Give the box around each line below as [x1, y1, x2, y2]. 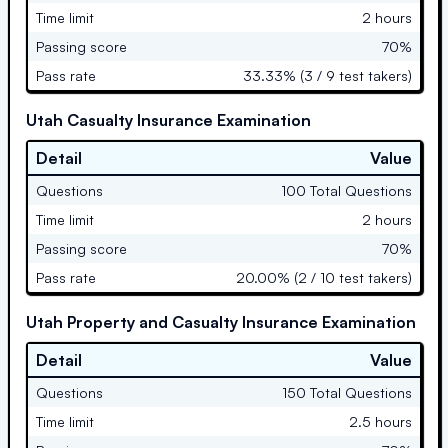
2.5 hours [349, 412, 412, 430]
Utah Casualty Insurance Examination [26, 109, 311, 130]
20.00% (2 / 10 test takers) [236, 268, 412, 286]
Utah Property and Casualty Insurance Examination [26, 311, 416, 332]
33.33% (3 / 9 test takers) [243, 66, 412, 84]
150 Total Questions [282, 383, 412, 401]
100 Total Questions [281, 181, 412, 199]
